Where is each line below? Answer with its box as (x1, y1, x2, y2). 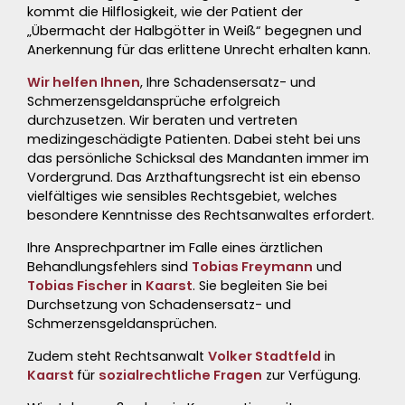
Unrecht (224, 41, 275, 59)
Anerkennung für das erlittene (27, 41, 224, 59)
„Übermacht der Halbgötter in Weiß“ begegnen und (27, 22, 362, 40)
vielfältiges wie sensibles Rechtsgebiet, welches (27, 187, 337, 205)
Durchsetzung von (27, 296, 149, 314)
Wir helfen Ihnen (27, 73, 140, 91)
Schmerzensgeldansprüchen (27, 315, 214, 333)
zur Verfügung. (262, 366, 361, 384)
